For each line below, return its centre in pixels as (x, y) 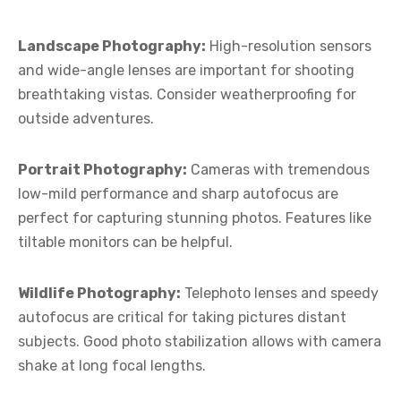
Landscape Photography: (112, 46)
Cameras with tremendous (278, 169)
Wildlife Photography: (99, 293)
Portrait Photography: (102, 169)
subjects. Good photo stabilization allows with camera (200, 341)
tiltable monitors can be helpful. (125, 242)
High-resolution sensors (289, 46)
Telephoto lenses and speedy (280, 293)
